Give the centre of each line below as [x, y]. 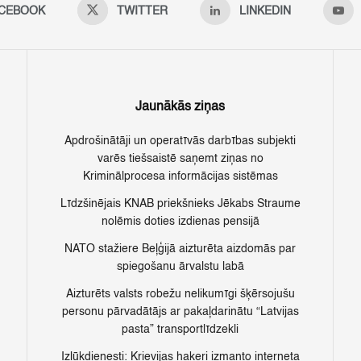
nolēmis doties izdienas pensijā [180, 222]
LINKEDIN [265, 12]
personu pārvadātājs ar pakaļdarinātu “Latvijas [180, 312]
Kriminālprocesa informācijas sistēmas [180, 177]
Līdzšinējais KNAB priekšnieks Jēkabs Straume [180, 204]
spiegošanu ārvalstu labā [180, 267]
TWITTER [142, 12]
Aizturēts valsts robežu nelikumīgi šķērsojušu [180, 295]
